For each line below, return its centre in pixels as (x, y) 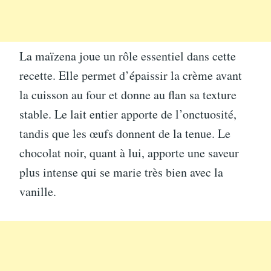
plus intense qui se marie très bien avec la (121, 172)
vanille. (38, 191)
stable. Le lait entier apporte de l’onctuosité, (128, 114)
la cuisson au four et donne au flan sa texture (128, 94)
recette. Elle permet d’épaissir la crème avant (131, 75)
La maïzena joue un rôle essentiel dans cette (128, 56)
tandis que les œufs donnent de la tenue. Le (125, 133)
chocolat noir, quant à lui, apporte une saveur (129, 152)
